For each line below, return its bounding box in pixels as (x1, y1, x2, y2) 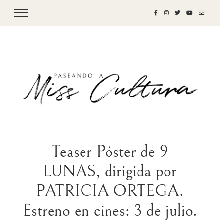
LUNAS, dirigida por (43, 162, 177, 181)
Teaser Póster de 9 (51, 142, 168, 162)
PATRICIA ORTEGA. (36, 181, 184, 201)
